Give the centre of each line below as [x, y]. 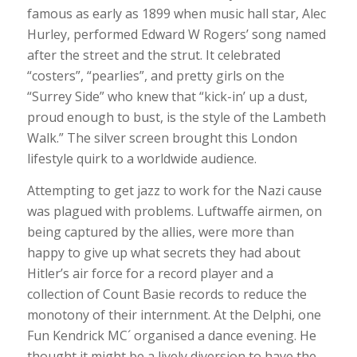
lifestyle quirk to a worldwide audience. [141, 159]
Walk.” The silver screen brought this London [162, 138]
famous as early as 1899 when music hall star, [163, 14]
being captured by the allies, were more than [160, 231]
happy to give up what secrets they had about [163, 252]
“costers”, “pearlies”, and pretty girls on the [155, 76]
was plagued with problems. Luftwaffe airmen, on [174, 211]
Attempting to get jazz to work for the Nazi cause [174, 190]
